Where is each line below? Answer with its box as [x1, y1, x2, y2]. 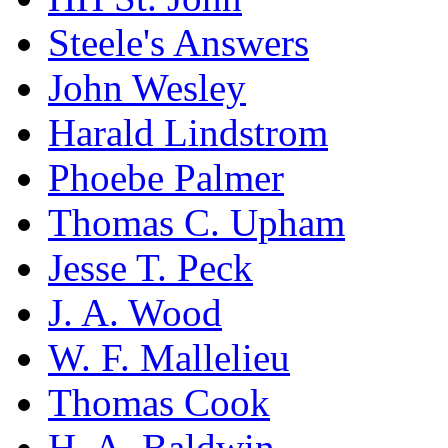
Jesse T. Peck [48, 245, 253, 289]
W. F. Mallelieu [48, 335, 290, 379]
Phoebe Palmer [48, 155, 284, 199]
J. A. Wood [48, 290, 222, 334]
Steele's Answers [48, 20, 309, 64]
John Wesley [48, 65, 246, 109]
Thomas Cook [48, 380, 270, 424]
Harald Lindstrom [48, 110, 328, 154]
